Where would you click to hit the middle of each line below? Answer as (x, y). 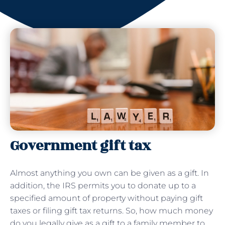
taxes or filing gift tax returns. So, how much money (111, 210)
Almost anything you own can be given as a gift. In (109, 173)
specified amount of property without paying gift (106, 198)
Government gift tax (80, 146)
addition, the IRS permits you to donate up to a (103, 185)
